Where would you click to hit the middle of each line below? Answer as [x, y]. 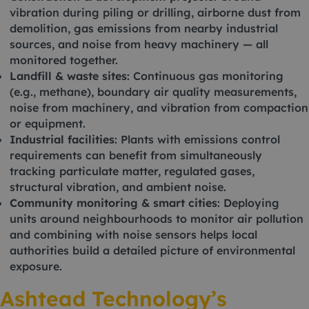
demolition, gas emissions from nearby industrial [144, 28]
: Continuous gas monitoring [205, 76]
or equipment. [48, 123]
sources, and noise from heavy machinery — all [139, 44]
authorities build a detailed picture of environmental [152, 250]
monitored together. [64, 60]
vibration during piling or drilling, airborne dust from [155, 12]
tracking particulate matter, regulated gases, [132, 171]
